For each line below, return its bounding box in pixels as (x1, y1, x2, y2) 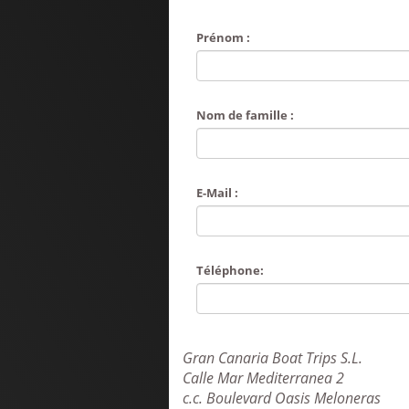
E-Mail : (195, 184, 238, 202)
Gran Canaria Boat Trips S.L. (182, 348, 362, 369)
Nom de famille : (195, 107, 294, 124)
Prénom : (195, 29, 250, 47)
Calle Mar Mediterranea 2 (182, 368, 344, 389)
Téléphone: (195, 262, 264, 279)
